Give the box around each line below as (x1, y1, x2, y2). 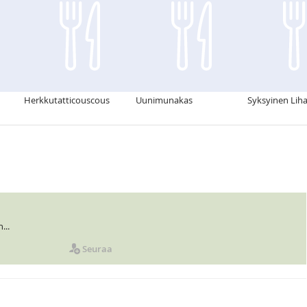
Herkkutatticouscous (24, 94, 110, 107)
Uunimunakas (136, 94, 193, 107)
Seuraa (82, 243, 112, 256)
